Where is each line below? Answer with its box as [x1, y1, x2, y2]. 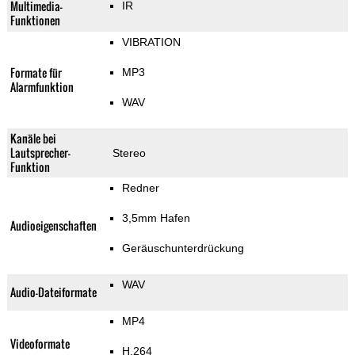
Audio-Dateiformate [10, 284, 97, 301]
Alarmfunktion [10, 78, 74, 96]
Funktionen [10, 12, 60, 29]
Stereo [112, 147, 146, 160]
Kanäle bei [10, 130, 56, 147]
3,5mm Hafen [121, 212, 190, 225]
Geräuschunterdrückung [121, 242, 244, 255]
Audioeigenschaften [10, 217, 97, 235]
